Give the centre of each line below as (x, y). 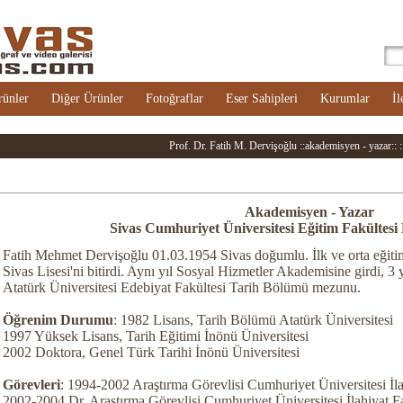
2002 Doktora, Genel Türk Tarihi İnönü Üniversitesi (151, 352)
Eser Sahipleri (262, 99)
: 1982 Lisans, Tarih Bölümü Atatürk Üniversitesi (253, 320)
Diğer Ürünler (87, 99)
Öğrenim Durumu (58, 320)
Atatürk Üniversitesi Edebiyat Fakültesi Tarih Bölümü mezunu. (181, 287)
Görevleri (31, 385)
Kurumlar (345, 99)
